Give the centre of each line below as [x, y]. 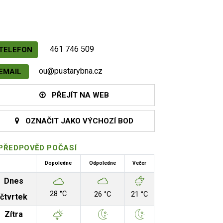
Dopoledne [58, 163]
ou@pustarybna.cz [71, 71]
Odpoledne [103, 163]
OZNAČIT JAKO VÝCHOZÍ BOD [76, 121]
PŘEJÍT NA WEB [77, 95]
